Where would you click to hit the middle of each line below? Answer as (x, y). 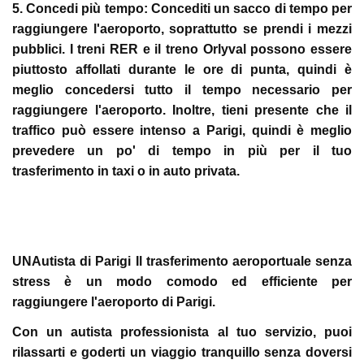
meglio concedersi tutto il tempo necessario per (182, 90)
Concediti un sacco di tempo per (250, 9)
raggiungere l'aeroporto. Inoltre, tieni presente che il (182, 110)
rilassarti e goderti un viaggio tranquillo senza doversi (182, 352)
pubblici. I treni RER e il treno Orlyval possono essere (182, 49)
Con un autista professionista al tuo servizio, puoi (182, 332)
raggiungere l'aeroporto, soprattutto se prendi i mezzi (182, 29)
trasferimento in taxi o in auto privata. (126, 171)
